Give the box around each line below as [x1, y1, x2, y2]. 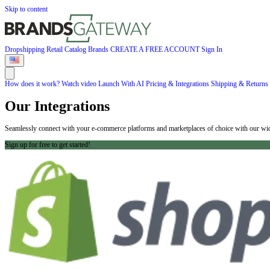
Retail [46, 45, 64, 54]
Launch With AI [98, 80, 146, 88]
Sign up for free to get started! [5, 140, 90, 149]
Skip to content [5, 5, 48, 13]
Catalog [64, 45, 88, 54]
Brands [88, 45, 110, 54]
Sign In [201, 45, 222, 54]
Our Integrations [5, 98, 110, 115]
